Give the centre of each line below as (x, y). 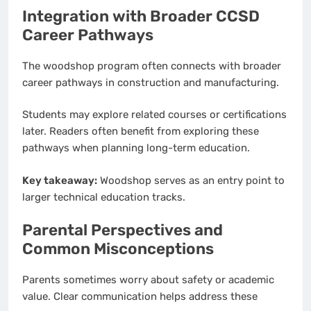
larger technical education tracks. (104, 197)
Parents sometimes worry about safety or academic (148, 279)
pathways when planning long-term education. (136, 148)
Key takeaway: (60, 180)
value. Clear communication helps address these (140, 296)
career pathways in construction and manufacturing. (151, 82)
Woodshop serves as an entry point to (191, 180)
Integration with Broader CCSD (141, 16)
